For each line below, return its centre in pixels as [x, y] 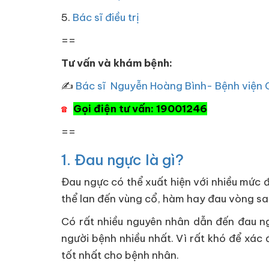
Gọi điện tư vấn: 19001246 [140, 109]
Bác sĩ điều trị [106, 17]
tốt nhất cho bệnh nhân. [120, 255]
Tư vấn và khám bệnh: [117, 63]
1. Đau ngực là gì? [122, 160]
